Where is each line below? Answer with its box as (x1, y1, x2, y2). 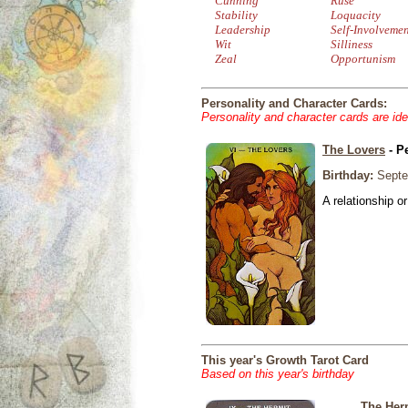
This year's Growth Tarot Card (201, 353, 369, 367)
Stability (215, 8, 258, 22)
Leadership (215, 23, 270, 36)
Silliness (331, 37, 372, 51)
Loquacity (331, 8, 381, 22)
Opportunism (331, 52, 395, 66)
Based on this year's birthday (201, 367, 354, 381)
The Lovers (322, 143, 385, 157)
